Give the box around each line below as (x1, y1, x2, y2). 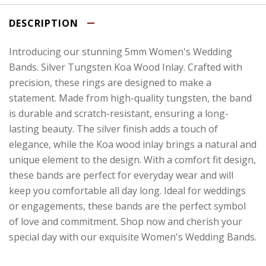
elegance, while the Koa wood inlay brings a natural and (9, 137, 256, 151)
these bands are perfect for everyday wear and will (9, 168, 233, 182)
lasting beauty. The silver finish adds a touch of (9, 122, 218, 135)
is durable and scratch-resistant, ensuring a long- (9, 106, 229, 120)
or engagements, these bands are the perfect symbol (9, 199, 246, 213)
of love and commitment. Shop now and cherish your (9, 214, 242, 228)
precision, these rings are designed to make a (9, 75, 211, 89)
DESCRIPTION (9, 16, 81, 30)
